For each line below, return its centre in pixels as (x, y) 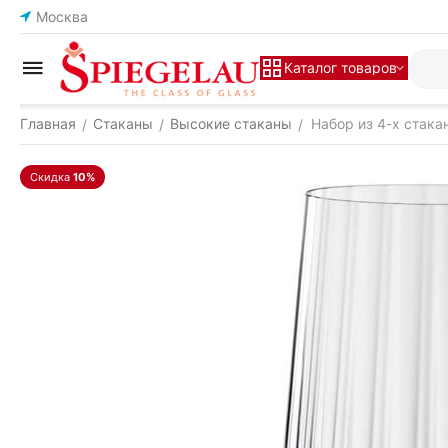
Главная (48, 123)
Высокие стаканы (231, 123)
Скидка (50, 177)
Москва (62, 16)
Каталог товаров (340, 67)
